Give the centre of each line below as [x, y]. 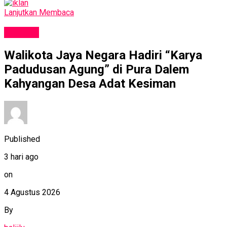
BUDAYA [22, 32]
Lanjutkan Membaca [39, 13]
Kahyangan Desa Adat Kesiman [90, 83]
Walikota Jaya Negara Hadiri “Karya [103, 55]
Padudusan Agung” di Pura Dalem [97, 69]
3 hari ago [21, 157]
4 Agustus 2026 [32, 192]
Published [22, 139]
